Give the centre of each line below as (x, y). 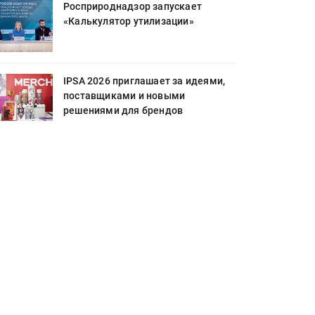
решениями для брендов (123, 111)
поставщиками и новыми (124, 96)
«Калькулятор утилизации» (129, 21)
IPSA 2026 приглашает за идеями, (144, 81)
